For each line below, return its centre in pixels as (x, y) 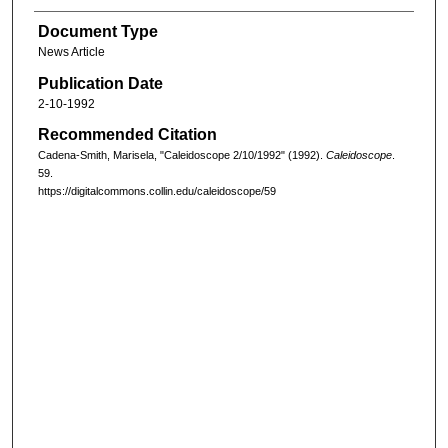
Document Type (97, 32)
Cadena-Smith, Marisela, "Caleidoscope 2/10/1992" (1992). (181, 155)
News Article (71, 52)
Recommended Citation (127, 135)
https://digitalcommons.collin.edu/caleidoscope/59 (156, 191)
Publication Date (100, 83)
